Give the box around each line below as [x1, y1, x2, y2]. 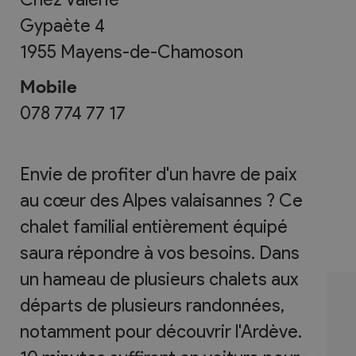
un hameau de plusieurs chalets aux [20, 268, 299, 291]
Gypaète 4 [20, 14, 105, 37]
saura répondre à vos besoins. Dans [20, 242, 300, 265]
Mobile [20, 75, 77, 98]
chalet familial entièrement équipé [20, 215, 288, 238]
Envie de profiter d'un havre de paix [20, 163, 297, 186]
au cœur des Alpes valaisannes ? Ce [20, 189, 303, 212]
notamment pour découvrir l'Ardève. [20, 320, 302, 343]
